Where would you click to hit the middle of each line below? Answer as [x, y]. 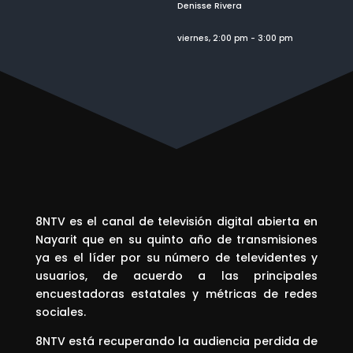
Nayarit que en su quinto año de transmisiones [176, 239]
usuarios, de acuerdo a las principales [176, 275]
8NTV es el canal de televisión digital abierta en [176, 221]
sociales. [60, 312]
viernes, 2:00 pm [212, 38]
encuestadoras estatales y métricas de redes [176, 294]
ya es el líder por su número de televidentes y [176, 257]
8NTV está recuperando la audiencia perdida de [176, 341]
